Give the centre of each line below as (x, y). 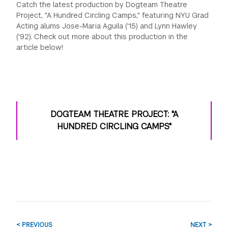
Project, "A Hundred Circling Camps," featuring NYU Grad (113, 15)
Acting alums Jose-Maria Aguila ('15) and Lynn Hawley (107, 26)
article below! (40, 47)
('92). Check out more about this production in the (102, 36)
